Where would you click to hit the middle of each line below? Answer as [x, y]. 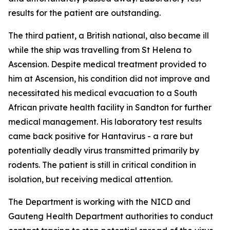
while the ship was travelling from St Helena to [100, 50]
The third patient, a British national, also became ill [109, 35]
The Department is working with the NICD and [99, 202]
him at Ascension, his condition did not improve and [109, 79]
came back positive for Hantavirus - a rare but [101, 136]
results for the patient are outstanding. [84, 13]
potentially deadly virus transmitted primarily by [104, 150]
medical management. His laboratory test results [105, 122]
